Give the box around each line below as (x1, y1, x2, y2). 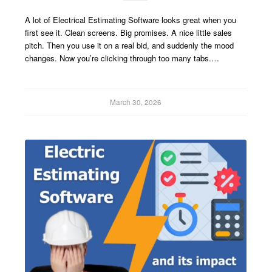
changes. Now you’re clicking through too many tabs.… (25, 52, 220, 64)
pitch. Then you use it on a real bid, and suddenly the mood (25, 39, 234, 52)
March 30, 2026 (109, 97, 161, 107)
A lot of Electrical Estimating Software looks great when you (25, 14, 237, 26)
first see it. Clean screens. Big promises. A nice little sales (25, 27, 233, 39)
